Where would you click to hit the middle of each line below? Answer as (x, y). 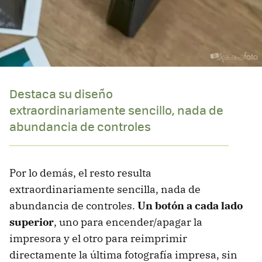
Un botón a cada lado (190, 206)
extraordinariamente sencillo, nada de (116, 110)
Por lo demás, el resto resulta (80, 173)
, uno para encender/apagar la (128, 222)
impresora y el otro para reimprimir (98, 239)
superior (32, 222)
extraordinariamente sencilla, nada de (105, 189)
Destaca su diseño (61, 94)
